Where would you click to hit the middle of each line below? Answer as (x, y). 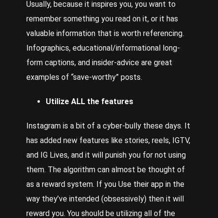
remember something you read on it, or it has (102, 18)
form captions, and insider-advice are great (99, 62)
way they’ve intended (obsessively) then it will (105, 199)
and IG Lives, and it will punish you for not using (106, 155)
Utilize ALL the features (90, 101)
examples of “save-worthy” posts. (85, 77)
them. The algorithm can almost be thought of (106, 169)
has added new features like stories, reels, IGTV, (108, 140)
